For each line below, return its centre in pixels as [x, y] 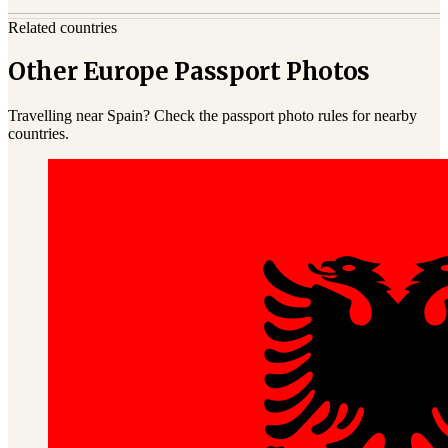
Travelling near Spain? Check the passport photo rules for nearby [212, 116]
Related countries [62, 27]
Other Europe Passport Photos [189, 72]
